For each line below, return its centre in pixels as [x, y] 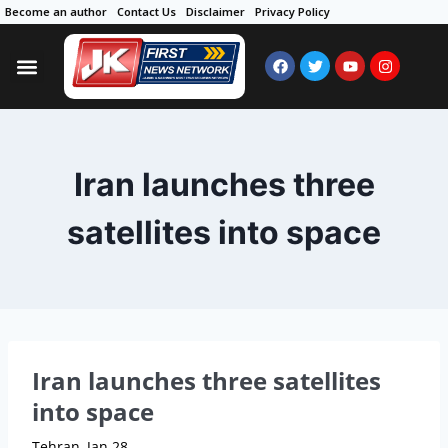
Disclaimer [215, 11]
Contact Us [146, 11]
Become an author [56, 11]
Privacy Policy [292, 11]
